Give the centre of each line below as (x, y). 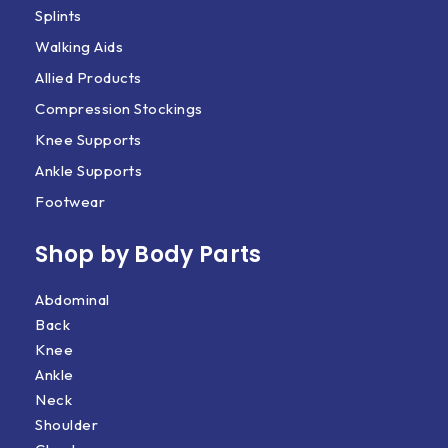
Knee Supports (88, 139)
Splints (58, 15)
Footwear (70, 201)
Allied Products (88, 77)
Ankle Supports (88, 170)
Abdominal (72, 299)
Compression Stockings (119, 108)
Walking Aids (79, 46)
